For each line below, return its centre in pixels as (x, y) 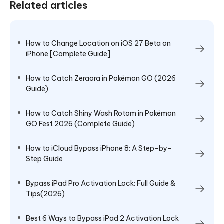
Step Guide (44, 159)
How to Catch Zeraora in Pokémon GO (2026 (101, 78)
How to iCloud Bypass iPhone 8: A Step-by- (99, 148)
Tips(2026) (45, 194)
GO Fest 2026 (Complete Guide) (80, 124)
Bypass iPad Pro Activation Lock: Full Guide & (101, 183)
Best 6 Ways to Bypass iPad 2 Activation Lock (102, 218)
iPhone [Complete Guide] (68, 54)
